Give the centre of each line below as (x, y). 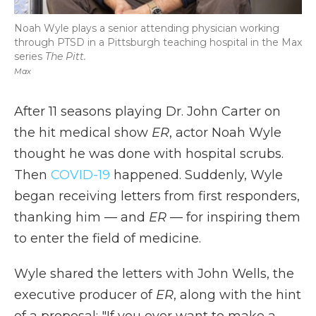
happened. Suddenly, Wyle (196, 175)
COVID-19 (80, 175)
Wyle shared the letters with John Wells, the (154, 274)
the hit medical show (83, 133)
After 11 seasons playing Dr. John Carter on (147, 111)
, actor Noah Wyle (225, 133)
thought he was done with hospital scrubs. (149, 154)
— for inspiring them (235, 217)
